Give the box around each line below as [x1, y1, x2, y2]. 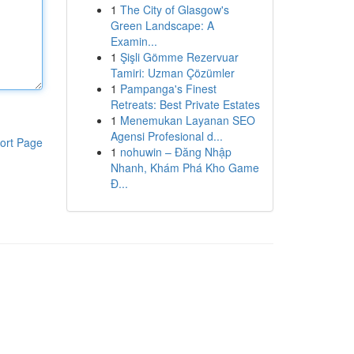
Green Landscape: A [110, 17, 214, 33]
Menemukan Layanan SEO [119, 112, 255, 128]
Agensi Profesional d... [110, 128, 223, 144]
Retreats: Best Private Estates [110, 96, 260, 112]
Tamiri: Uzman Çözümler [110, 65, 235, 81]
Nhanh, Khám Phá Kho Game [110, 160, 259, 175]
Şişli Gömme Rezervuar [119, 49, 239, 65]
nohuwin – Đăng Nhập [119, 144, 232, 160]
